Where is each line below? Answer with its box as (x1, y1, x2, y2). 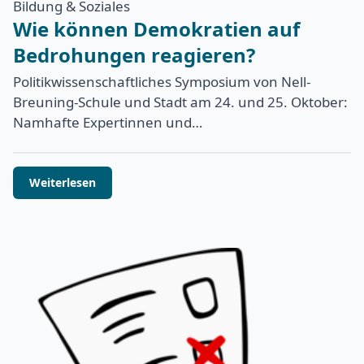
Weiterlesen (29, 175, 96, 191)
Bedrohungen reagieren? (13, 41, 255, 69)
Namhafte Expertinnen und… (13, 113, 202, 132)
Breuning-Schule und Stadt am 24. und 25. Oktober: (13, 93, 348, 112)
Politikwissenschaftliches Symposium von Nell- (13, 72, 310, 92)
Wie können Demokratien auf (13, 15, 300, 43)
